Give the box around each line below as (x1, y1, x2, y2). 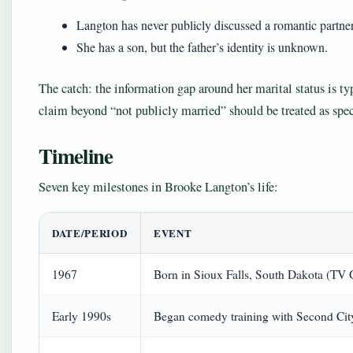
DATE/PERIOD (52, 225, 128, 240)
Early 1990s (52, 308, 111, 324)
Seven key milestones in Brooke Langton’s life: (39, 178, 278, 195)
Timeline (39, 140, 113, 171)
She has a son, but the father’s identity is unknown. (76, 39, 328, 55)
